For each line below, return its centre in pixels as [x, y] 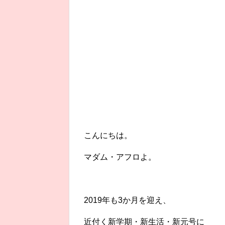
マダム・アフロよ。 [120, 157]
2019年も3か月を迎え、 [127, 200]
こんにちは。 [108, 136]
